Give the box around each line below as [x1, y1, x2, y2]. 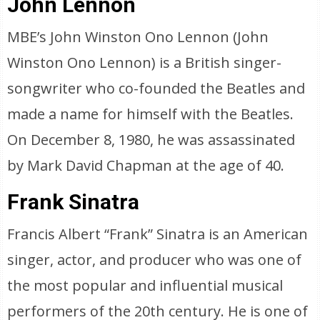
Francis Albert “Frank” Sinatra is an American [7, 224, 309, 244]
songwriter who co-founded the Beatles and [7, 79, 306, 98]
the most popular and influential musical [7, 276, 284, 295]
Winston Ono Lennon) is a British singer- [7, 53, 282, 72]
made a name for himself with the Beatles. [7, 104, 294, 124]
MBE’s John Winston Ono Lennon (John [7, 27, 269, 46]
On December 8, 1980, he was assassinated [7, 130, 296, 149]
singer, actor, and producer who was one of [7, 250, 302, 269]
